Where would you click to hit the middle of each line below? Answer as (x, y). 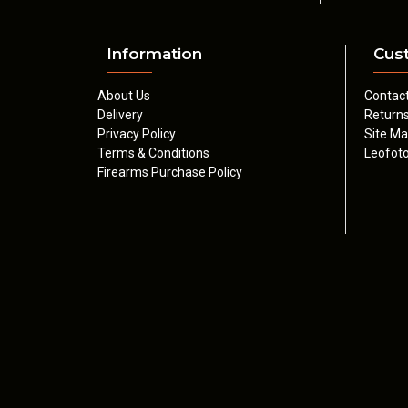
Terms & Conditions (153, 153)
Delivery (120, 115)
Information (154, 54)
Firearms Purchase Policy (170, 172)
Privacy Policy (137, 134)
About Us (124, 96)
